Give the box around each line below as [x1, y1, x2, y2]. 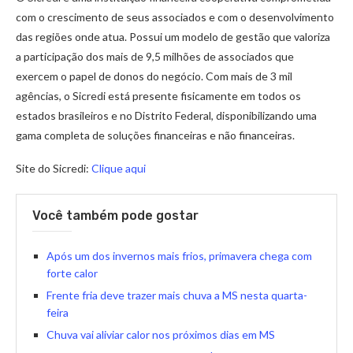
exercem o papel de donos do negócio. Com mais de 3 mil [16, 69, 292, 84]
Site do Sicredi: [16, 162, 89, 176]
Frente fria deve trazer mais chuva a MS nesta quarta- [46, 288, 307, 303]
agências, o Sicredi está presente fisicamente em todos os [16, 89, 301, 103]
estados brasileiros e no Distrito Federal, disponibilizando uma [16, 109, 317, 123]
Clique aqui [89, 162, 146, 176]
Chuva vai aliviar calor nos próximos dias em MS [46, 328, 275, 342]
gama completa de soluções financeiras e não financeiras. [16, 128, 295, 143]
